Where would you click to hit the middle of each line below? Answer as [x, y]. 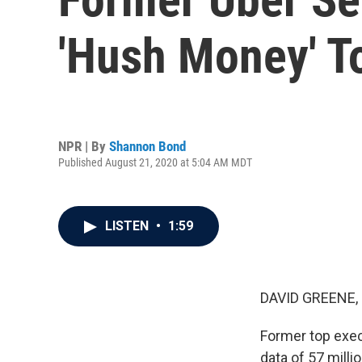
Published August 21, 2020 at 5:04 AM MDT [155, 162]
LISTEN [128, 226]
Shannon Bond [147, 146]
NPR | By [84, 146]
